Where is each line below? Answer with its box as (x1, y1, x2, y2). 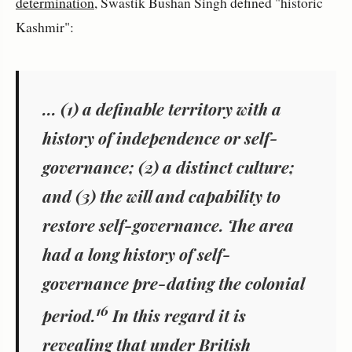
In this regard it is (108, 304, 246, 327)
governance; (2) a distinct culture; (42, 156, 295, 178)
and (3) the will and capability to (42, 185, 280, 207)
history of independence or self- (42, 126, 278, 149)
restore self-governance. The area (42, 214, 294, 236)
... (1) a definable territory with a (42, 97, 281, 120)
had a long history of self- (42, 243, 231, 266)
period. (42, 304, 96, 327)
